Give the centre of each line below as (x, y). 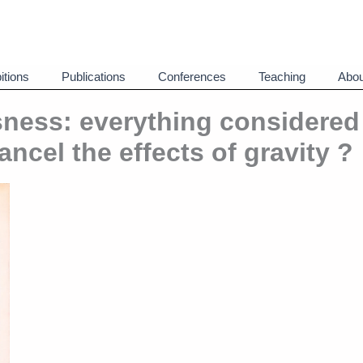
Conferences (192, 77)
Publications (94, 77)
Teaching (282, 77)
